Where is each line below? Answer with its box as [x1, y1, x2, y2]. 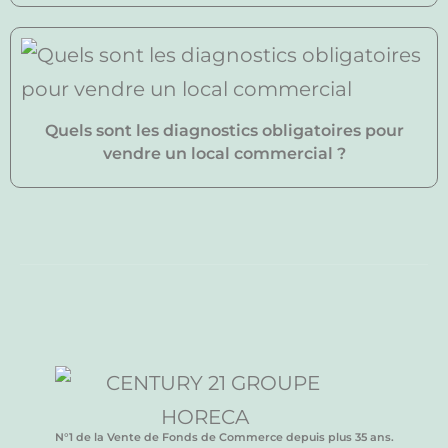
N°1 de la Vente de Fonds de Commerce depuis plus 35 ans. [54, 430, 394, 445]
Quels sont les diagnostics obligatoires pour [44, 121, 404, 141]
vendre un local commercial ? [102, 144, 346, 164]
